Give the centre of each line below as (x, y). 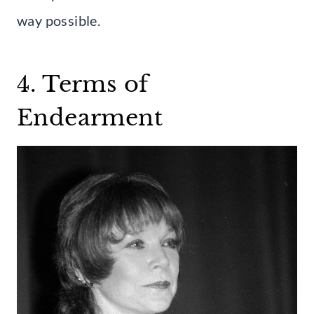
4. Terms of (83, 84)
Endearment (90, 118)
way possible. (59, 21)
